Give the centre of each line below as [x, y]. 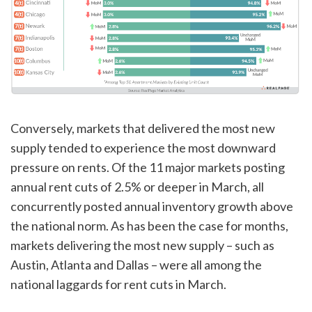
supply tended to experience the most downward [143, 147]
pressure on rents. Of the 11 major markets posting [148, 167]
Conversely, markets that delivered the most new [143, 128]
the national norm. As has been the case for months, [149, 225]
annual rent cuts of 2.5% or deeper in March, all [137, 186]
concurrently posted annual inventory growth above [152, 206]
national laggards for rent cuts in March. [118, 284]
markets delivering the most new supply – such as [142, 245]
